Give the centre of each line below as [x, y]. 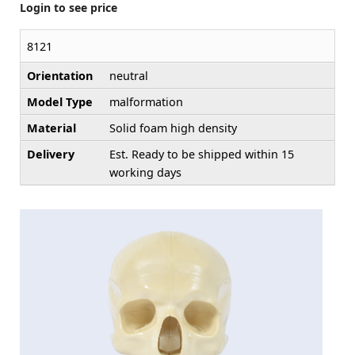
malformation [146, 102]
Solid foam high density [173, 128]
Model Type [60, 102]
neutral [129, 76]
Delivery [51, 155]
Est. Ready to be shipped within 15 [202, 155]
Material [52, 128]
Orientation [60, 76]
